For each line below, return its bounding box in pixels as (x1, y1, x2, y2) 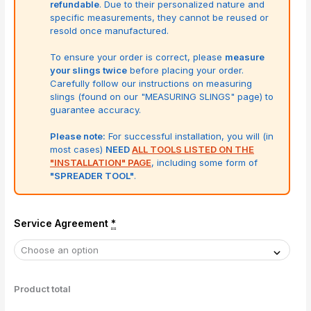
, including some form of (151, 157, 258, 169)
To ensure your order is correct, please (50, 51, 226, 63)
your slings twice (50, 65, 128, 76)
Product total (14, 283, 72, 295)
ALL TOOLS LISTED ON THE (132, 144, 255, 155)
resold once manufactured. (50, 25, 169, 37)
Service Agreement (14, 217, 109, 230)
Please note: (50, 131, 106, 142)
